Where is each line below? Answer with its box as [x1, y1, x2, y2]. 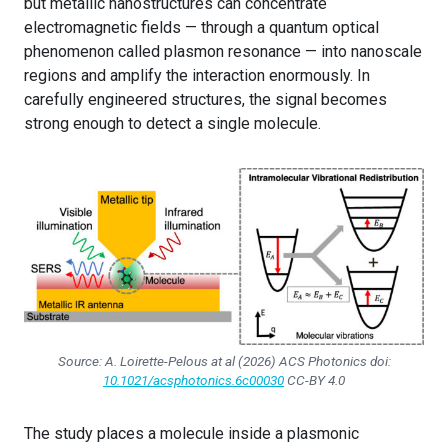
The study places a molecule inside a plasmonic [24, 423, 359, 443]
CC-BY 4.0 [284, 371, 345, 388]
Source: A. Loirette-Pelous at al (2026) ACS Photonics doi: [57, 352, 391, 369]
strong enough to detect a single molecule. [24, 113, 321, 133]
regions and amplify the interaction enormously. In [24, 65, 370, 85]
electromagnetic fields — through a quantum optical [24, 17, 379, 37]
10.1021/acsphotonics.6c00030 [103, 371, 284, 388]
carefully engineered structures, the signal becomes [24, 89, 387, 109]
